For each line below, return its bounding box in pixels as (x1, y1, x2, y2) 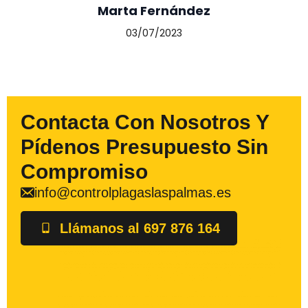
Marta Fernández (98, 1, 210, 19)
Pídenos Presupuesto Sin (21, 135, 268, 158)
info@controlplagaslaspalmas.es (34, 184, 231, 200)
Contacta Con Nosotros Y (21, 110, 269, 133)
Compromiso (21, 159, 148, 183)
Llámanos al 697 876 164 (60, 220, 220, 236)
